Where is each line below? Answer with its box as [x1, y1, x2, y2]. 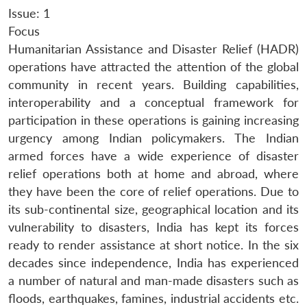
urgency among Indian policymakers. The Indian [8, 130, 299, 145]
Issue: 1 [8, 5, 50, 21]
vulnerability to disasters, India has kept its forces [8, 219, 299, 234]
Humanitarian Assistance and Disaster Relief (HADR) [8, 41, 299, 56]
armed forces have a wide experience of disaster [8, 148, 299, 163]
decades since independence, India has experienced [8, 255, 299, 270]
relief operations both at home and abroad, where [8, 166, 299, 181]
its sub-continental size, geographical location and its [8, 201, 299, 217]
